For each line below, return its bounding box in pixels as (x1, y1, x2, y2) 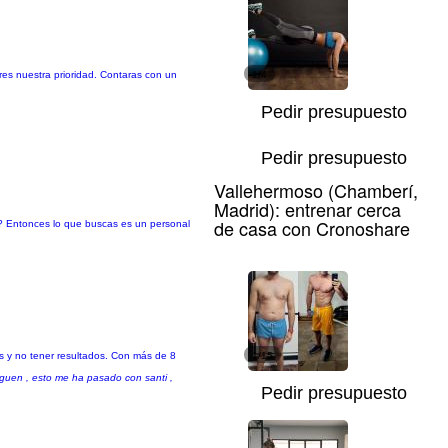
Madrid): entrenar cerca (214, 196, 401, 222)
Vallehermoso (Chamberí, (214, 177, 418, 203)
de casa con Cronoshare (214, 215, 410, 241)
